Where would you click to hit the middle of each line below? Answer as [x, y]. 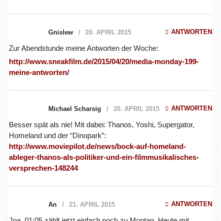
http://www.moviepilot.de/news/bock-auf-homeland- [97, 146]
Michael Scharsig [74, 109]
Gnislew [60, 32]
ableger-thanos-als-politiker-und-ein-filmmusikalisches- [104, 157]
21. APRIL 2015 [92, 204]
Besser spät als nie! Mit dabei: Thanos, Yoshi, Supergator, [101, 124]
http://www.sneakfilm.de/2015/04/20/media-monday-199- [104, 61]
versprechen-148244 [43, 168]
